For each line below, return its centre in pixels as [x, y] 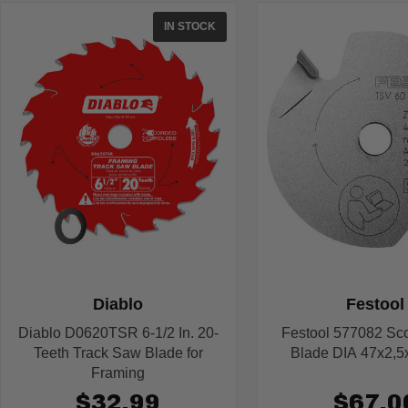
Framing [118, 373]
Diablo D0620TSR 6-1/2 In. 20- [118, 333]
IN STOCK [189, 27]
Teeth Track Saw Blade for [118, 353]
